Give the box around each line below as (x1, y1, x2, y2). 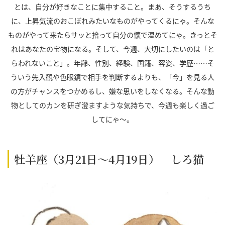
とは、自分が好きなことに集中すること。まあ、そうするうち (14, 2, 211, 12)
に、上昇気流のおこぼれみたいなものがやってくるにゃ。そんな (11, 16, 214, 26)
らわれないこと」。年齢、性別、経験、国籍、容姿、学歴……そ (11, 58, 214, 68)
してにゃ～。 (91, 114, 134, 125)
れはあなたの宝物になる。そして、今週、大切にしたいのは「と (11, 44, 214, 54)
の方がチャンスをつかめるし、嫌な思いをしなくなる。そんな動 (11, 86, 214, 96)
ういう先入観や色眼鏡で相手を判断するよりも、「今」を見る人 (11, 72, 214, 82)
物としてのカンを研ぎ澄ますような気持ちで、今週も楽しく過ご (11, 100, 214, 110)
